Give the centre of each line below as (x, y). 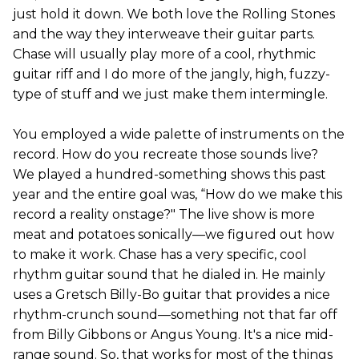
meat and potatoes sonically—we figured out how (173, 235)
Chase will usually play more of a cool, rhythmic (164, 54)
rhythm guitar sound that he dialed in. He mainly (169, 275)
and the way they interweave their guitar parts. (164, 34)
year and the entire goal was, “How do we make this (177, 195)
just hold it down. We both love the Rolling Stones (174, 14)
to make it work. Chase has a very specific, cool (160, 255)
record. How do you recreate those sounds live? (165, 155)
